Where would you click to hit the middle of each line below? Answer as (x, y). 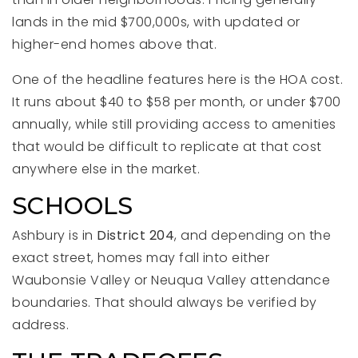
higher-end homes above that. (114, 44)
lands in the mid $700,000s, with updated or (156, 22)
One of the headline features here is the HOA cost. (177, 80)
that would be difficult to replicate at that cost (167, 147)
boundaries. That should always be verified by (165, 302)
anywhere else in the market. (106, 169)
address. (40, 325)
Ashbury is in (54, 235)
